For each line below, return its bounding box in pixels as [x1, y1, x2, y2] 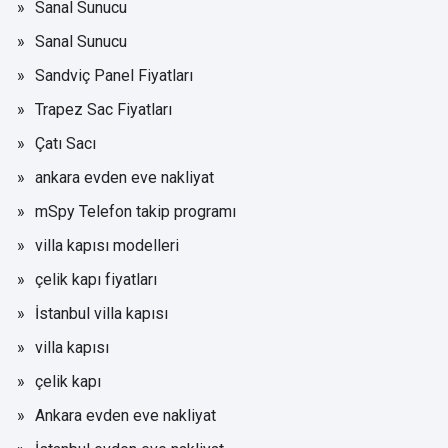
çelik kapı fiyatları [35, 270, 157, 290]
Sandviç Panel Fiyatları [35, 66, 193, 86]
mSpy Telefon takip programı [35, 202, 236, 222]
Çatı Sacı [35, 134, 96, 154]
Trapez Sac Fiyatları [35, 100, 172, 120]
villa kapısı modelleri [35, 236, 179, 256]
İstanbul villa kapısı [35, 304, 168, 324]
